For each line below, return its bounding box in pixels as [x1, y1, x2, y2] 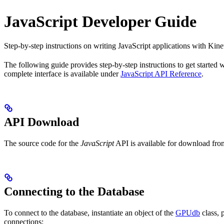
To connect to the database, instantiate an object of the [4, 208, 175, 217]
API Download [4, 115, 79, 128]
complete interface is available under [4, 69, 120, 78]
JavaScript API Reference [120, 69, 201, 78]
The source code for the [4, 138, 80, 147]
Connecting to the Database [4, 184, 144, 198]
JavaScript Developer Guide [4, 12, 196, 30]
